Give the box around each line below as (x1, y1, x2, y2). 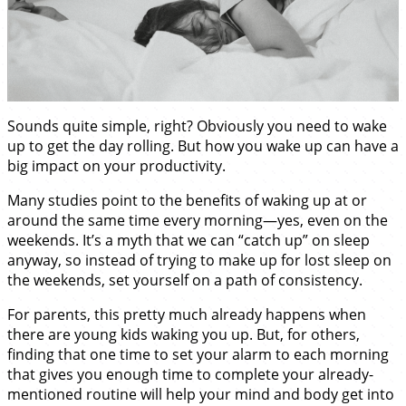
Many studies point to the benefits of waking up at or (7, 189, 367, 210)
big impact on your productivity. (7, 155, 226, 176)
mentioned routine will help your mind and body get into (7, 383, 394, 404)
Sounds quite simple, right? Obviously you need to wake (7, 115, 387, 136)
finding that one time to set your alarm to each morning (7, 343, 389, 364)
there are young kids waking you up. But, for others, (7, 324, 360, 344)
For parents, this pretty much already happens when (7, 304, 366, 324)
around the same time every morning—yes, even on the (7, 209, 388, 230)
